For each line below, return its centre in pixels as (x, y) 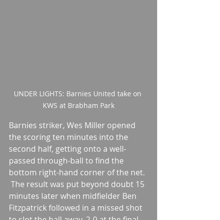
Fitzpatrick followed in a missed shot (77, 208)
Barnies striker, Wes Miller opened (73, 125)
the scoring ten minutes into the (69, 137)
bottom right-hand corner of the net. (77, 173)
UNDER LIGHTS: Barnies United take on (79, 94)
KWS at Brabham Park (79, 106)
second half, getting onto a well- (68, 149)
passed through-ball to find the (67, 161)
